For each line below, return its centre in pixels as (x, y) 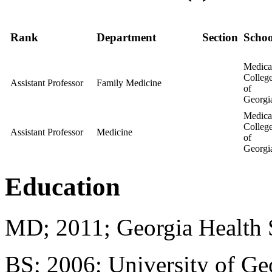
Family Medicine (129, 83)
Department (126, 38)
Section (220, 38)
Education (63, 186)
